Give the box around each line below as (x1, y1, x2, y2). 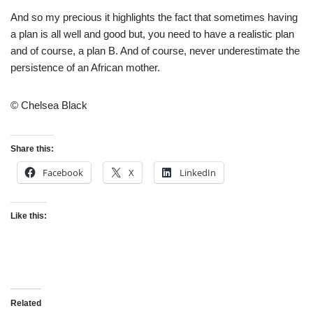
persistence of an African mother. (10, 61, 160, 74)
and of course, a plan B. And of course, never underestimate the (10, 45, 300, 57)
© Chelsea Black (10, 99, 87, 112)
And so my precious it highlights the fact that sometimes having (10, 11, 298, 24)
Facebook (43, 166, 83, 180)
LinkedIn (180, 166, 216, 180)
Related (10, 298, 41, 309)
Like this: (10, 211, 47, 221)
